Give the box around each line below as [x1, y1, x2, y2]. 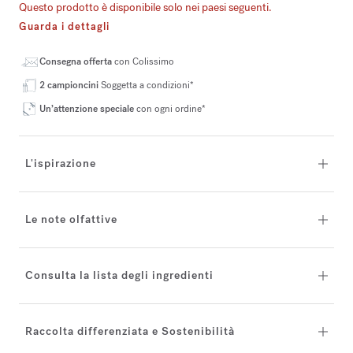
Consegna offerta [39, 55, 114, 68]
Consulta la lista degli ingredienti [25, 268, 214, 283]
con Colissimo [114, 55, 174, 68]
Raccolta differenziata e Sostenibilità [25, 324, 235, 339]
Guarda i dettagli [19, 20, 110, 33]
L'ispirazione [25, 156, 96, 171]
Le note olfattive [25, 212, 117, 227]
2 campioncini [39, 79, 101, 91]
